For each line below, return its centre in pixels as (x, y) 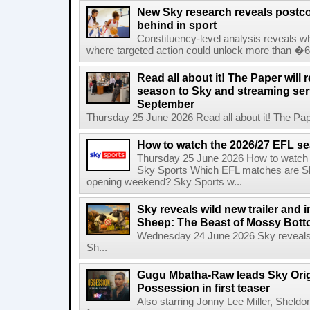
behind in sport (177, 25)
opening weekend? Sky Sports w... (164, 182)
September (166, 104)
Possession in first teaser (203, 288)
